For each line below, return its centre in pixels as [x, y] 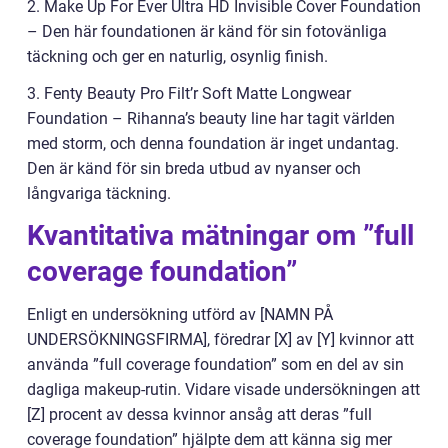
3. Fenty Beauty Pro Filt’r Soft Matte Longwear [189, 94]
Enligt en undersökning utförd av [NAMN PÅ [180, 315]
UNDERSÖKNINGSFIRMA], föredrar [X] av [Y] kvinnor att [220, 340]
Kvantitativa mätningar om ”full [220, 236]
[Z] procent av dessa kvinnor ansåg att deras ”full [199, 415]
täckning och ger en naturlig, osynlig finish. [177, 57]
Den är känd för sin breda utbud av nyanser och [194, 169]
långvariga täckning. [99, 194]
